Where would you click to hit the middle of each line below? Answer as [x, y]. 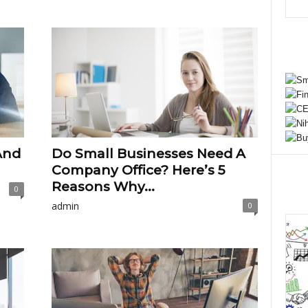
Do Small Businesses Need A [148, 154]
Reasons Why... [103, 187]
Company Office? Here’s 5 [138, 170]
